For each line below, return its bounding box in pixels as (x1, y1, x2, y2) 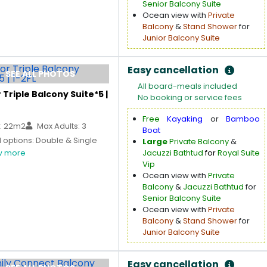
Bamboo (226, 113, 260, 125)
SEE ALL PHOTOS (5, 68, 75, 80)
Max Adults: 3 (35, 120, 86, 132)
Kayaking (167, 113, 203, 125)
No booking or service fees (138, 92, 242, 103)
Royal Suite (216, 147, 260, 159)
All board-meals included (138, 80, 237, 92)
